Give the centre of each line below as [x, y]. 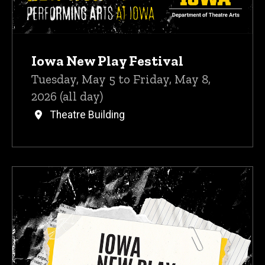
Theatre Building [88, 114]
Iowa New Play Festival [107, 60]
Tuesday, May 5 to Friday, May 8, [121, 79]
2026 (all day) [67, 96]
